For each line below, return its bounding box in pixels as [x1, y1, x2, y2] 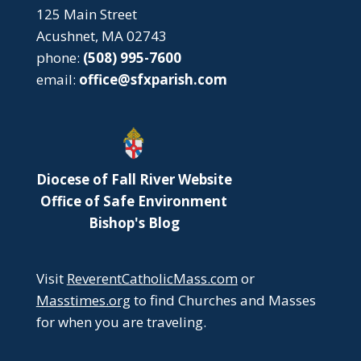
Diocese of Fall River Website [35, 170, 232, 189]
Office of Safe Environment [40, 192, 228, 211]
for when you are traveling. [35, 312, 206, 331]
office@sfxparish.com [78, 70, 227, 89]
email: [35, 70, 79, 89]
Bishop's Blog [88, 214, 180, 233]
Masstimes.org [35, 290, 131, 309]
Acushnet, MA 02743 [35, 27, 167, 45]
